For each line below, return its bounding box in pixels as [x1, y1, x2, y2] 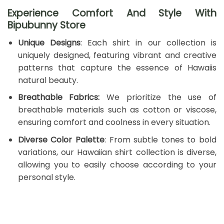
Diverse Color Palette [17, 133, 104, 145]
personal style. [17, 171, 75, 183]
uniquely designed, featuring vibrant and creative [17, 49, 216, 61]
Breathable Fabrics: [17, 91, 100, 103]
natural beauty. [17, 74, 78, 86]
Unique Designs [17, 36, 80, 48]
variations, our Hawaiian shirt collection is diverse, [17, 146, 216, 158]
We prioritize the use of [99, 91, 217, 103]
